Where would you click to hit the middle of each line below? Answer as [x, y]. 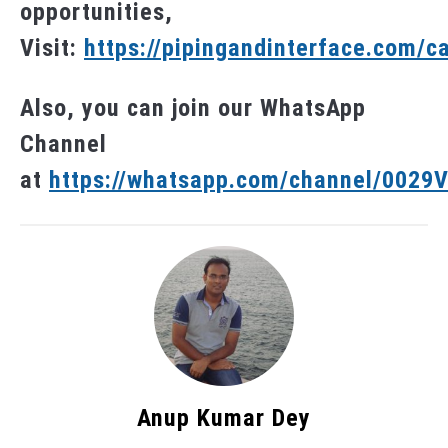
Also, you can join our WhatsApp [193, 108]
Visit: [52, 48]
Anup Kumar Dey [224, 418]
